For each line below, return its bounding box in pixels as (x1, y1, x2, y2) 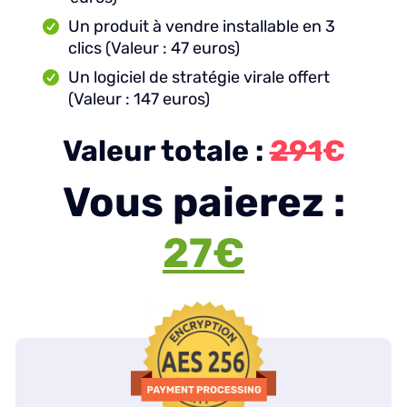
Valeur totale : (62, 133, 270, 168)
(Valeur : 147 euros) (68, 88, 210, 109)
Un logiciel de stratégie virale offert (68, 66, 330, 87)
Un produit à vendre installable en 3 (68, 15, 335, 36)
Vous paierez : (62, 177, 345, 226)
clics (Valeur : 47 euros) (68, 37, 240, 58)
